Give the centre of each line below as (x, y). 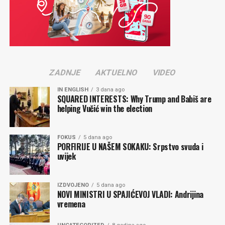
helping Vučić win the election (105, 109)
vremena (75, 204)
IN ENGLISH (73, 90)
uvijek (66, 156)
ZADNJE (65, 73)
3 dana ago (110, 90)
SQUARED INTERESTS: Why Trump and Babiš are (134, 99)
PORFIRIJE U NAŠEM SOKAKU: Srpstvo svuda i (130, 147)
